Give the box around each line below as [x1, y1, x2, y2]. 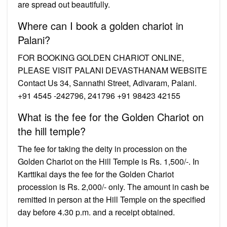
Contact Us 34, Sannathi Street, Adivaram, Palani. [18, 77, 197, 89]
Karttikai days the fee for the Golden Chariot [18, 168, 174, 180]
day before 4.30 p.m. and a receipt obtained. [18, 206, 175, 218]
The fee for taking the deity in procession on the [18, 142, 187, 155]
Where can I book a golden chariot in [18, 18, 183, 33]
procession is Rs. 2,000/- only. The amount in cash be [18, 180, 209, 193]
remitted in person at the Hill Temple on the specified [18, 193, 205, 205]
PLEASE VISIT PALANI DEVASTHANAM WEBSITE [18, 64, 207, 76]
